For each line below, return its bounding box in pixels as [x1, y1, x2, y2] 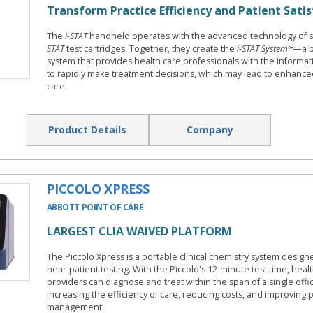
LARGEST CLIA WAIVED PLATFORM [46, 224, 232, 240]
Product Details [48, 123, 126, 137]
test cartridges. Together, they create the [64, 43, 237, 55]
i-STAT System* [236, 43, 293, 55]
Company [186, 123, 233, 137]
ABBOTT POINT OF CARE [46, 201, 144, 214]
